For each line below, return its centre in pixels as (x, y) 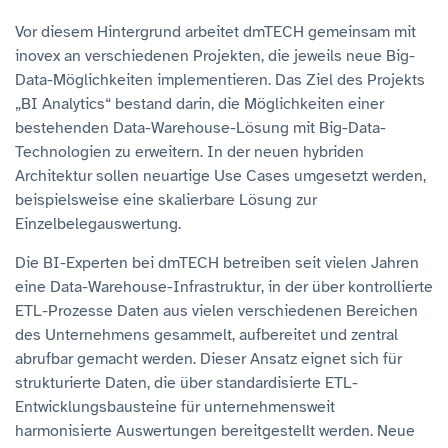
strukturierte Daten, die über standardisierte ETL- (186, 382)
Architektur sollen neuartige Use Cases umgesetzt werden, (220, 175)
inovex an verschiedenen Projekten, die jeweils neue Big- (215, 55)
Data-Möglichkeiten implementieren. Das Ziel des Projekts (220, 79)
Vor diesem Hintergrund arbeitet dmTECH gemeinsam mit (215, 31)
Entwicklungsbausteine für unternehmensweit (175, 406)
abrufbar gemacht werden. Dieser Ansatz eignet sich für (208, 358)
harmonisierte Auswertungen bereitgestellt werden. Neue (215, 430)
